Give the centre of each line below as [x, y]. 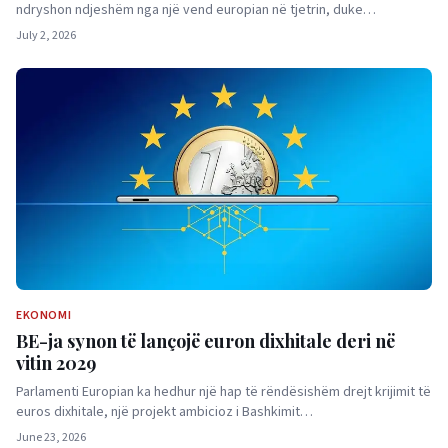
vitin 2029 [56, 362]
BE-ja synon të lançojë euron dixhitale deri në [205, 340]
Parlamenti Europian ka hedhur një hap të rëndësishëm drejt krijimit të [223, 391]
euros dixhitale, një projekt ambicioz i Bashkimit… [164, 411]
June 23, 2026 [51, 437]
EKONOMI [44, 315]
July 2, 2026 [46, 35]
